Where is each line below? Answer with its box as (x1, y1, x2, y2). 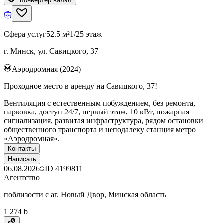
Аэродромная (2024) (12, 64, 81, 73)
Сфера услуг (4, 29, 46, 38)
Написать (8, 155, 36, 163)
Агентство (4, 173, 40, 182)
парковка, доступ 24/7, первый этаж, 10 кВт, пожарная (4, 107, 189, 116)
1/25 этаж (70, 29, 102, 38)
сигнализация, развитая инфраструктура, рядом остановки (4, 116, 203, 125)
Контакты (8, 144, 36, 152)
